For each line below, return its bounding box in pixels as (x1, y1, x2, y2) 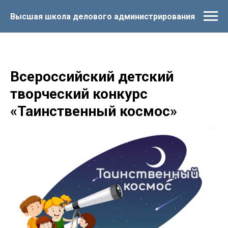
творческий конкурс (10, 85, 148, 102)
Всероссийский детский (10, 68, 174, 85)
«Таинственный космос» (10, 103, 177, 120)
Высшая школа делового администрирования (10, 11, 195, 21)
